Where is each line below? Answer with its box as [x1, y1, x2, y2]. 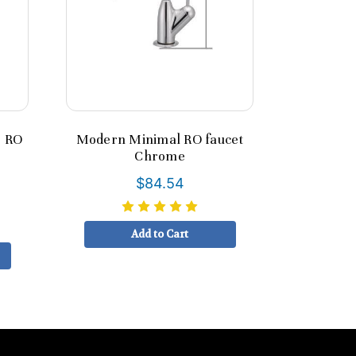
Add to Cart [131, 227, 188, 242]
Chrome [134, 147, 185, 164]
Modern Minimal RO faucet [75, 130, 244, 148]
